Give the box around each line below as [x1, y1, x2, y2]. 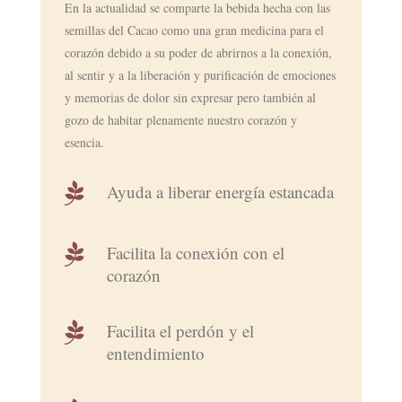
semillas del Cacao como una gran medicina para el [64, 21, 324, 39]
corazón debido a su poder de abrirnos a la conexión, [64, 43, 332, 61]
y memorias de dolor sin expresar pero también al [64, 88, 316, 106]
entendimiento [106, 341, 205, 364]
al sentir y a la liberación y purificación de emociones [64, 66, 336, 83]
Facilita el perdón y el [106, 319, 254, 342]
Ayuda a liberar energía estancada [106, 179, 334, 203]
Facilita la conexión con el [106, 240, 284, 264]
